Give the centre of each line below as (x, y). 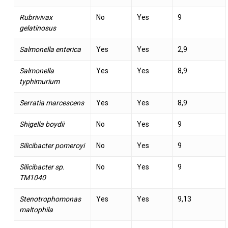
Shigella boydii (41, 124)
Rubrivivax (36, 17)
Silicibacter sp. (42, 167)
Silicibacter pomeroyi (52, 146)
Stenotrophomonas (50, 199)
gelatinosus (37, 28)
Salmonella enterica (50, 49)
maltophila (36, 210)
